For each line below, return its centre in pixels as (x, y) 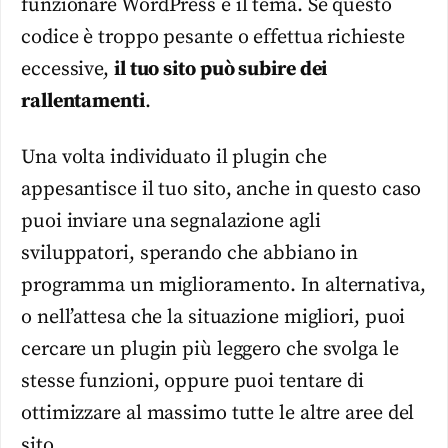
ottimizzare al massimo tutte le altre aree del (218, 414)
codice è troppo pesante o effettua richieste (213, 38)
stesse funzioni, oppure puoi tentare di (193, 382)
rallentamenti (83, 102)
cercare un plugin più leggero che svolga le (210, 350)
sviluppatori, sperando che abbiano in (190, 254)
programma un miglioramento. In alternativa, (223, 286)
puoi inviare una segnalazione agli (171, 222)
